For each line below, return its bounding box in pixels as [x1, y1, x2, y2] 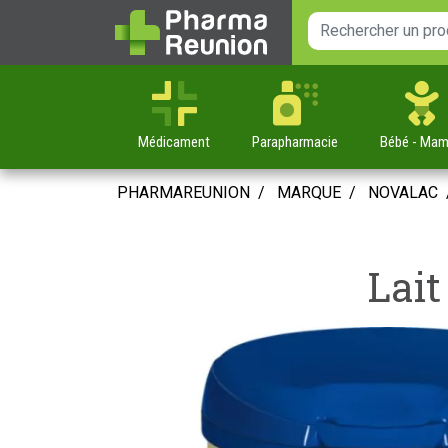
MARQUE [277, 183, 341, 202]
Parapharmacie [252, 133, 338, 151]
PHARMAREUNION [117, 183, 250, 202]
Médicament [138, 133, 210, 151]
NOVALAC [368, 183, 438, 202]
